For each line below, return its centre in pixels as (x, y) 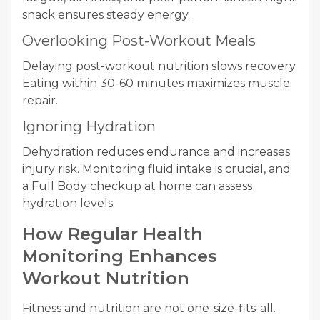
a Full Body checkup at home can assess (137, 186)
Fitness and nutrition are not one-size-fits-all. (149, 308)
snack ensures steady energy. (106, 14)
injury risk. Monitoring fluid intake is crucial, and (156, 169)
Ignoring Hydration (89, 126)
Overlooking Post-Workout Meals (139, 40)
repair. (40, 100)
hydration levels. (69, 203)
